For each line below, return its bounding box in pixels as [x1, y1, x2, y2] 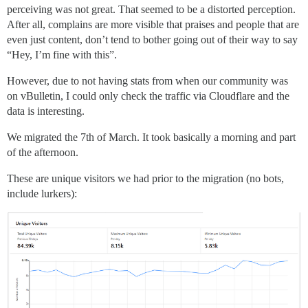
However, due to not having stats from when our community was [7, 75, 288, 87]
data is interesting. [7, 105, 85, 117]
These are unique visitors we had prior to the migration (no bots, [7, 173, 284, 184]
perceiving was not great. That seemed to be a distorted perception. [7, 3, 296, 15]
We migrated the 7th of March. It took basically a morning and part [7, 131, 296, 143]
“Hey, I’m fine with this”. [7, 49, 117, 60]
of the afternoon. [7, 146, 78, 158]
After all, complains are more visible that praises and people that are [7, 19, 299, 30]
